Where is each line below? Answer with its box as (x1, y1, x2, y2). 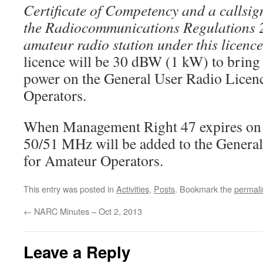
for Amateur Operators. (23, 150, 163, 170)
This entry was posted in (23, 183, 116, 195)
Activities (116, 183, 149, 195)
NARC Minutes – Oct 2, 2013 (32, 205, 142, 217)
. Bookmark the (175, 183, 234, 195)
